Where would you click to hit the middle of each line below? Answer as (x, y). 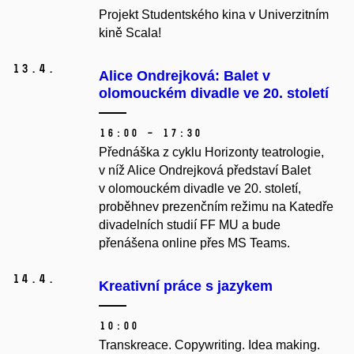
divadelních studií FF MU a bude (190, 225)
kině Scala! (130, 33)
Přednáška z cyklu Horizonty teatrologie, (211, 153)
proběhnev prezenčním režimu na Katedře (216, 207)
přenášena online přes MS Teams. (196, 243)
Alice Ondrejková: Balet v (185, 76)
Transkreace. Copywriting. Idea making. (209, 345)
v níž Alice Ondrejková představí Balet (205, 171)
